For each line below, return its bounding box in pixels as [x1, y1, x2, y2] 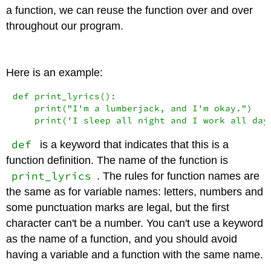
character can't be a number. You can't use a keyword [6, 217, 264, 230]
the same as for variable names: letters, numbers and [6, 186, 264, 198]
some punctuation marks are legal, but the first [6, 201, 230, 214]
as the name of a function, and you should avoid [6, 233, 238, 246]
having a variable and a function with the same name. [6, 249, 264, 261]
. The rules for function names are [96, 170, 260, 183]
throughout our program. [6, 19, 124, 32]
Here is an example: [6, 67, 103, 79]
